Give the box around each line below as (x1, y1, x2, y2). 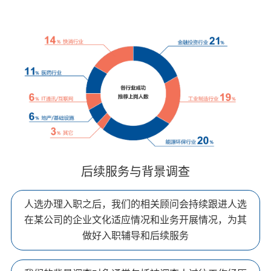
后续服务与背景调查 (81, 165, 190, 179)
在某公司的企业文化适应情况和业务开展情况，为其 (24, 215, 247, 226)
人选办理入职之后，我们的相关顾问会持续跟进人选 (24, 199, 247, 210)
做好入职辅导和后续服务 (82, 230, 189, 241)
